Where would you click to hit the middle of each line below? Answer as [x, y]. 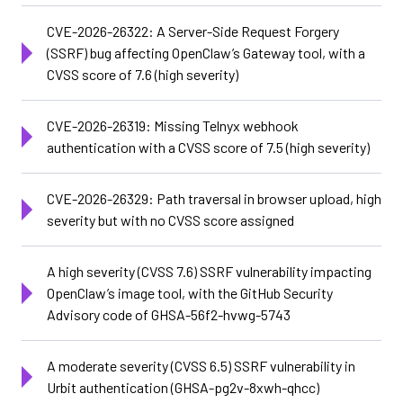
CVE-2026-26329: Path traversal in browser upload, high [214, 198]
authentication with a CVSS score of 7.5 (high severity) [208, 147]
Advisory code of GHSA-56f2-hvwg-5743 [169, 314]
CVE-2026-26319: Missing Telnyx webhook [173, 125]
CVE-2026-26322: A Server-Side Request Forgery [193, 31]
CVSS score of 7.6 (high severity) [143, 74]
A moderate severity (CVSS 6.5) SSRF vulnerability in [201, 366]
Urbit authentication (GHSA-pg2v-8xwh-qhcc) [183, 387]
